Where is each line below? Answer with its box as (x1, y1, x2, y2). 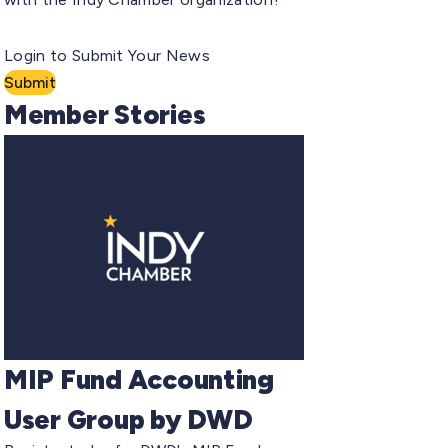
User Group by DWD (4, 402, 253, 436)
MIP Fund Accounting (4, 362, 274, 396)
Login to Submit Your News (4, 45, 210, 65)
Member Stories (4, 97, 206, 131)
